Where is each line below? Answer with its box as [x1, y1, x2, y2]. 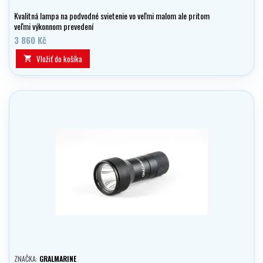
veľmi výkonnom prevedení [14, 20, 93, 33]
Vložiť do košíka [36, 53, 82, 65]
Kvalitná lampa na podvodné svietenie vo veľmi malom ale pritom [14, 9, 210, 22]
